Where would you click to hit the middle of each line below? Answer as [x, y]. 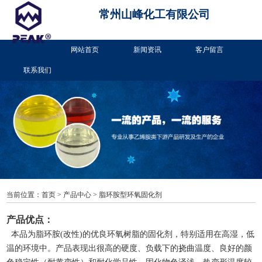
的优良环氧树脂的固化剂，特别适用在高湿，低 [169, 235]
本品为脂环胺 [34, 235]
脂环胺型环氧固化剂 [131, 194]
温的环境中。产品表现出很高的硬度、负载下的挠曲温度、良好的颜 [130, 249]
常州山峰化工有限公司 [155, 14]
